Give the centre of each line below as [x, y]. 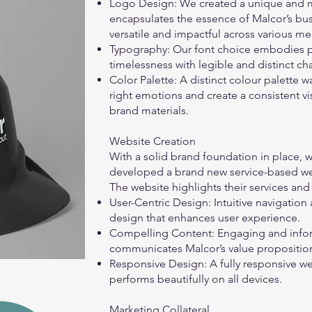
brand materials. [149, 110]
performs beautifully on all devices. [196, 279]
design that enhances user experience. [205, 218]
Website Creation [154, 141]
